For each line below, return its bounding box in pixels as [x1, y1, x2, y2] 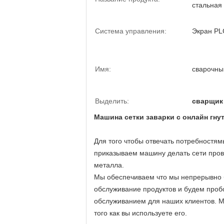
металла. [94, 161, 124, 169]
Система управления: [95, 27, 166, 35]
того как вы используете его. [94, 209, 187, 217]
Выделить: [95, 97, 129, 105]
